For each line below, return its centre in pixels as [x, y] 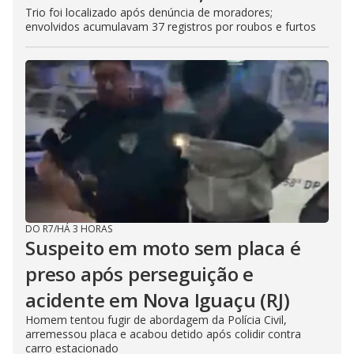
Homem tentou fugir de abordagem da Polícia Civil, [156, 319]
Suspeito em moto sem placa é [163, 247]
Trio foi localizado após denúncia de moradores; [149, 12]
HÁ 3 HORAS [85, 228]
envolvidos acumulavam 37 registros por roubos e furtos [171, 26]
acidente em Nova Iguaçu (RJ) [158, 299]
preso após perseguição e [140, 273]
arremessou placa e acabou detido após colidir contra [163, 333]
